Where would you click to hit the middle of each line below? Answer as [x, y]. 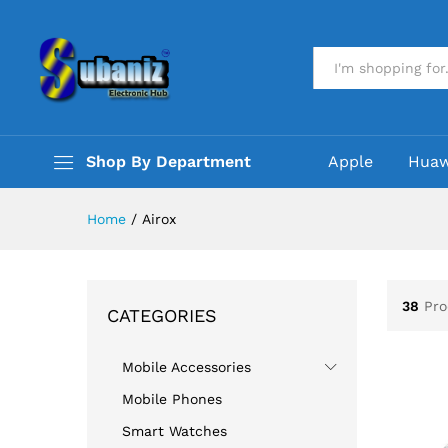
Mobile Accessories [186, 367]
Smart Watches [174, 431]
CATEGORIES [162, 316]
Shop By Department [168, 162]
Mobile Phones [172, 399]
